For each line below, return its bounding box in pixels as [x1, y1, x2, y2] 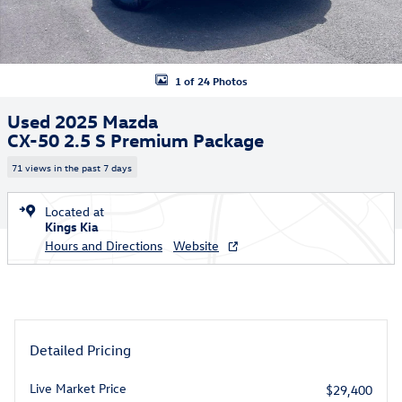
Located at [45, 202, 104, 220]
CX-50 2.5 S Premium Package [7, 127, 264, 151]
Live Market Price [30, 379, 127, 397]
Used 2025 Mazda [7, 109, 158, 132]
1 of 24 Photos [174, 73, 248, 88]
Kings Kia [45, 217, 99, 235]
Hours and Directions [45, 236, 162, 254]
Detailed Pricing [30, 340, 131, 359]
